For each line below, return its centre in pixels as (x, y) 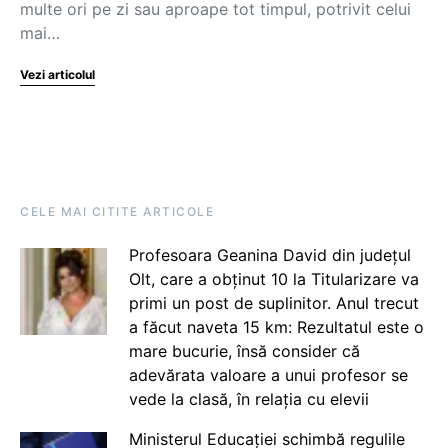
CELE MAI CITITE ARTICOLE (117, 211)
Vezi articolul (57, 74)
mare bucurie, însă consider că (244, 351)
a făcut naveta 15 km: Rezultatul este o (276, 327)
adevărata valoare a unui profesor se (268, 375)
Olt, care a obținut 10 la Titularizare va (273, 279)
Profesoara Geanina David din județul (269, 255)
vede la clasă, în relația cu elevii (248, 399)
